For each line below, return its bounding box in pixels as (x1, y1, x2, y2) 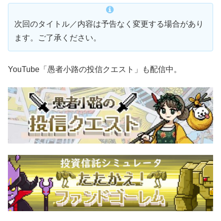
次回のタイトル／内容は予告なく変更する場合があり (14, 20, 204, 29)
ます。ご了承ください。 (14, 34, 101, 42)
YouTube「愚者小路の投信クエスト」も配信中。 (8, 65, 182, 74)
